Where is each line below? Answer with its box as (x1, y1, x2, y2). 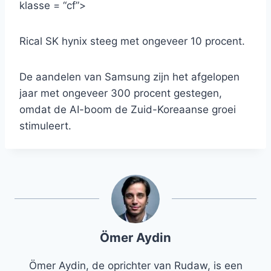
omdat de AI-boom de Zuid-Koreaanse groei (19, 103, 236, 116)
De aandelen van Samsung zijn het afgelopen (19, 71, 240, 83)
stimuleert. (19, 120, 71, 132)
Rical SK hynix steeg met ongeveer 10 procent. (19, 35, 245, 48)
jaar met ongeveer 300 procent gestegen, (19, 87, 222, 100)
